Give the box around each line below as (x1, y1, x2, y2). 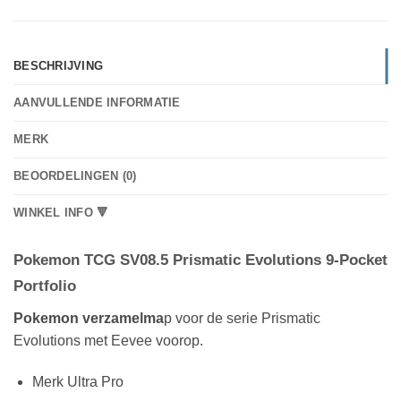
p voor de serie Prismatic (164, 310, 320, 326)
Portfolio (13, 277, 76, 294)
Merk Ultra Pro (31, 373, 124, 389)
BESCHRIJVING (13, 58, 104, 73)
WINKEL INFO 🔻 (13, 205, 109, 219)
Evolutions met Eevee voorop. (13, 332, 203, 348)
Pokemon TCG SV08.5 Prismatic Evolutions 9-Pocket (13, 251, 388, 269)
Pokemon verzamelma (13, 310, 164, 326)
